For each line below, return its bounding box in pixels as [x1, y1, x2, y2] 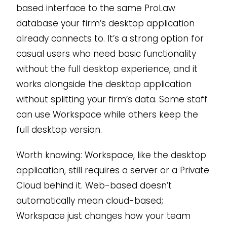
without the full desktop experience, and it [16, 63, 198, 75]
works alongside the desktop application [16, 78, 192, 91]
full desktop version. [16, 124, 102, 136]
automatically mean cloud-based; [16, 195, 163, 207]
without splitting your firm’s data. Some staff [16, 93, 208, 106]
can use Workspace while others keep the [16, 108, 198, 121]
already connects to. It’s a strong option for [16, 32, 204, 45]
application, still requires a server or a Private [16, 164, 209, 177]
